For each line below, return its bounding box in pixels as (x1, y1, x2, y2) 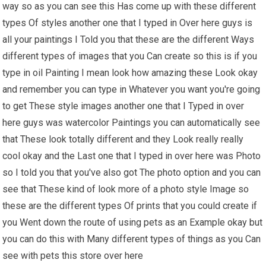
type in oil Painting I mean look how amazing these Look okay (2, 66, 258, 78)
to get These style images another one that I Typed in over (2, 100, 245, 112)
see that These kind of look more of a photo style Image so (2, 183, 249, 195)
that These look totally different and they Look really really (2, 133, 244, 145)
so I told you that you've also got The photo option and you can (2, 166, 261, 178)
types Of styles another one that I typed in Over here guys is (2, 17, 253, 28)
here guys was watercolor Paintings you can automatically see (2, 116, 261, 128)
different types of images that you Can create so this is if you (2, 50, 258, 62)
